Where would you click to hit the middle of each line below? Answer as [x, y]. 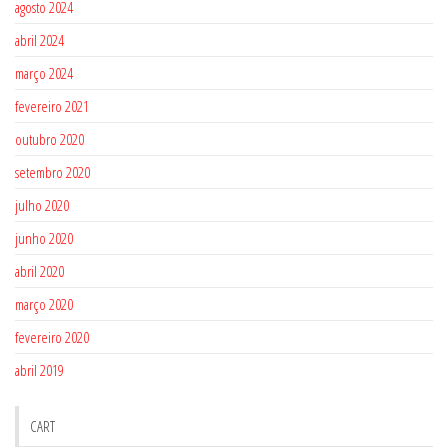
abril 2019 [39, 370]
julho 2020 [42, 205]
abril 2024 [39, 40]
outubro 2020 [49, 139]
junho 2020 [44, 238]
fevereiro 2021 [52, 106]
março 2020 [44, 304]
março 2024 [44, 73]
